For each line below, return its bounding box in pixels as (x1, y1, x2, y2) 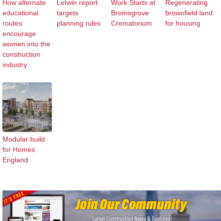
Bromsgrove (111, 9, 149, 17)
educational (2, 9, 38, 17)
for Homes (2, 146, 35, 154)
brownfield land (165, 9, 213, 17)
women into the (2, 40, 50, 48)
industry (2, 61, 27, 69)
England (2, 156, 28, 164)
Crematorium (111, 19, 152, 28)
